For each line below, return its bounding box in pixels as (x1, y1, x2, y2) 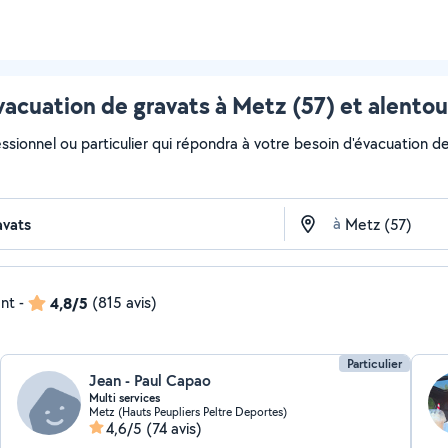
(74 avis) (146, 418, 203, 439)
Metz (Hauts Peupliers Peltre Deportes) (89, 404, 288, 419)
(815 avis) (92, 292, 157, 313)
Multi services (89, 390, 161, 406)
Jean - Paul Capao (89, 370, 212, 391)
